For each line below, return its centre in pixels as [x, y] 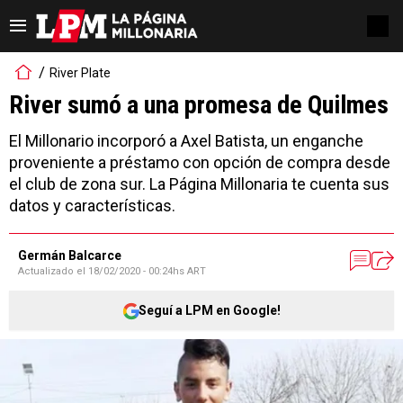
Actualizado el [53, 271]
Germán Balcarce [70, 255]
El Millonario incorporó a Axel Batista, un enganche [186, 141]
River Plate [80, 72]
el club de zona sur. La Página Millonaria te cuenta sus [199, 184]
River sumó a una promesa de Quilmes [199, 105]
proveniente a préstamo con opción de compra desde [200, 162]
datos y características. [92, 206]
